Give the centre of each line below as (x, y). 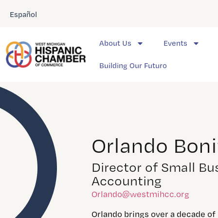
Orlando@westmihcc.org (141, 194)
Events (175, 43)
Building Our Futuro (133, 65)
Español (23, 14)
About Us (115, 43)
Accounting (127, 180)
